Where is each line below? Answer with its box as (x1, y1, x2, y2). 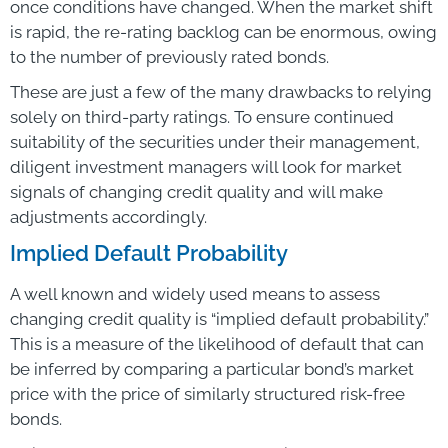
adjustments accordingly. (10, 206, 207, 227)
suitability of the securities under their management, (10, 131, 420, 152)
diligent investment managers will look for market (10, 156, 402, 177)
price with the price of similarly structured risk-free (10, 383, 405, 404)
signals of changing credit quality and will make (10, 181, 383, 202)
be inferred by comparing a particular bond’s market (10, 358, 414, 379)
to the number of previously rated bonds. (10, 46, 329, 67)
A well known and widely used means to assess (10, 283, 380, 304)
